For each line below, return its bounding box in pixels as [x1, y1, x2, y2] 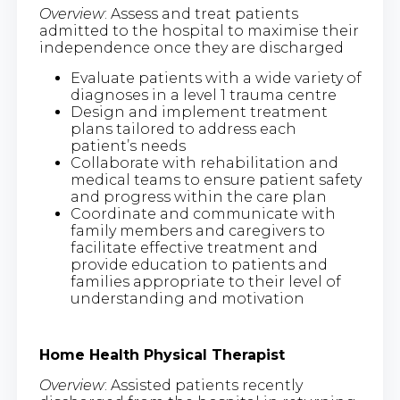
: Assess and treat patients [104, 5, 298, 23]
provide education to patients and [70, 256, 328, 274]
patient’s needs [70, 137, 186, 155]
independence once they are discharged [38, 39, 344, 57]
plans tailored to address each [70, 121, 296, 138]
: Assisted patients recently [104, 377, 303, 395]
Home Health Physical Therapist [38, 346, 285, 364]
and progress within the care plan [70, 188, 327, 206]
